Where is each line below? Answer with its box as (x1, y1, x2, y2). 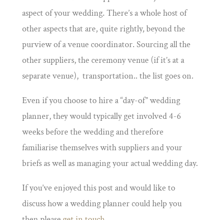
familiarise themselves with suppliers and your (22, 142, 182, 154)
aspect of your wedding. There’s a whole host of (22, 7, 187, 19)
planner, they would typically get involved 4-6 (22, 110, 181, 122)
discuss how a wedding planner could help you (22, 198, 182, 210)
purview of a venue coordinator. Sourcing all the (22, 39, 191, 51)
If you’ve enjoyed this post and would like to (22, 182, 175, 194)
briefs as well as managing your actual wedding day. (22, 158, 198, 169)
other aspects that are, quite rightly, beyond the (22, 23, 185, 35)
